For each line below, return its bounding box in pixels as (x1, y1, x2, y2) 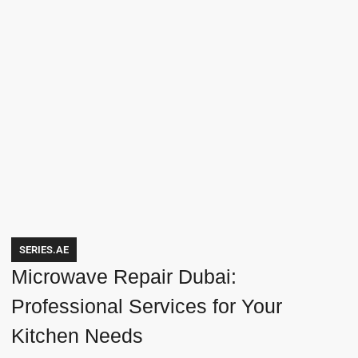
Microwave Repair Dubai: (11, 265, 237, 288)
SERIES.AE (19, 243, 70, 256)
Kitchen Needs (11, 324, 144, 347)
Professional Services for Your (11, 294, 283, 317)
